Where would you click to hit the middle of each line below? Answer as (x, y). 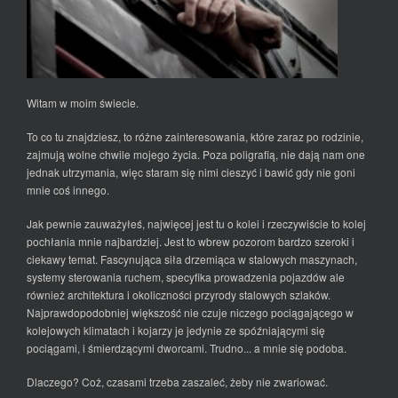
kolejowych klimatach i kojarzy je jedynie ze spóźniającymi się (176, 330)
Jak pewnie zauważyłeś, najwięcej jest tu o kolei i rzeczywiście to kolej (196, 223)
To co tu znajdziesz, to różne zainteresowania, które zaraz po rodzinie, (195, 136)
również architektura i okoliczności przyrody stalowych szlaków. (179, 295)
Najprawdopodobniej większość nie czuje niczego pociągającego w (190, 312)
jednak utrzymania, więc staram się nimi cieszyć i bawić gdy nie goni (191, 172)
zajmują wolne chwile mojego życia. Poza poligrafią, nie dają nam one (196, 154)
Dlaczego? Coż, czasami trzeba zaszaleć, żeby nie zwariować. (177, 382)
